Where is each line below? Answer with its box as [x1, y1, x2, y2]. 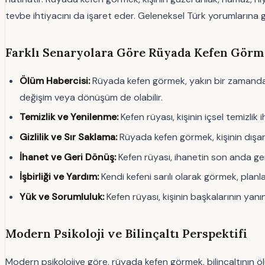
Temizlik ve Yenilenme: [20, 111, 118, 124]
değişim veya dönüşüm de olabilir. [20, 91, 163, 104]
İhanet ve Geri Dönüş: [20, 150, 116, 163]
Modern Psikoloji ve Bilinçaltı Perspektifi [5, 225, 247, 241]
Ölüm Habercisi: [20, 74, 90, 87]
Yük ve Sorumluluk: [20, 190, 104, 203]
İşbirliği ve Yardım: [20, 170, 99, 183]
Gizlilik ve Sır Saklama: [20, 131, 117, 143]
